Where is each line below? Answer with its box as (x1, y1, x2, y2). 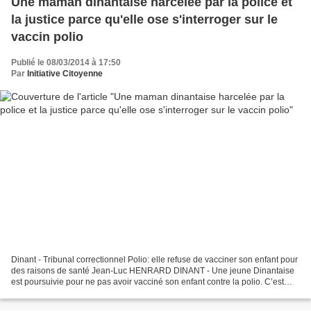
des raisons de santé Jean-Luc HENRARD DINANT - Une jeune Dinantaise (11, 265, 294, 276)
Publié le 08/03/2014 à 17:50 (11, 58, 121, 68)
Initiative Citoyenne (27, 69, 103, 79)
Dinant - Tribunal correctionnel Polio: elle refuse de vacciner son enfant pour (11, 254, 298, 264)
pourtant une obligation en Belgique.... (11, 287, 155, 298)
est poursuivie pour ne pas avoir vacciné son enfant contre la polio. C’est (11, 276, 284, 287)
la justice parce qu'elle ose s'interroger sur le (11, 12, 278, 27)
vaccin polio (11, 30, 83, 44)
